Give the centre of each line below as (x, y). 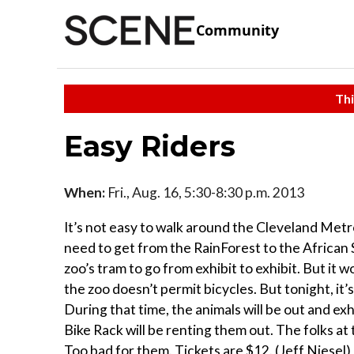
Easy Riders (150, 146)
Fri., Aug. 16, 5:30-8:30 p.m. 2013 (205, 192)
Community (237, 30)
